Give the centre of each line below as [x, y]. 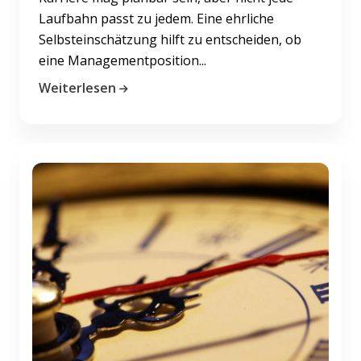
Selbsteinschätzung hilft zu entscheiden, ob [170, 39]
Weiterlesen [77, 87]
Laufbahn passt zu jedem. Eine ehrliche [156, 18]
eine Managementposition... [122, 60]
